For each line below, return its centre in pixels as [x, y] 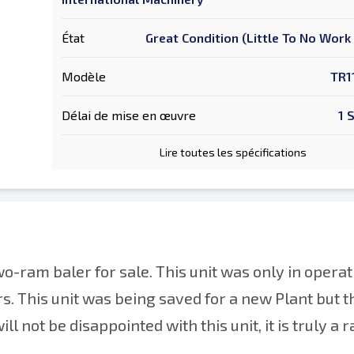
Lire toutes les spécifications [233, 152]
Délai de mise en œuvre [129, 115]
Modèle [84, 76]
